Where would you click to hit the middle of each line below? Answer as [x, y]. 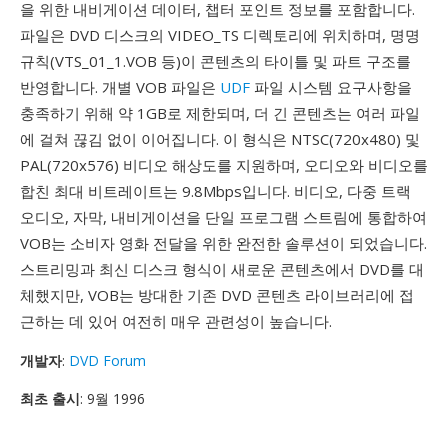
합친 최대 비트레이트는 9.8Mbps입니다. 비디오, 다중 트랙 [215, 191]
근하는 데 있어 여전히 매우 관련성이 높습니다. [176, 321]
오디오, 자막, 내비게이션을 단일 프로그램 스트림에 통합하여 [223, 217]
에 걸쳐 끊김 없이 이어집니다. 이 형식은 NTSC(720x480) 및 [220, 139]
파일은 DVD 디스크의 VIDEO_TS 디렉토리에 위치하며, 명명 [220, 35]
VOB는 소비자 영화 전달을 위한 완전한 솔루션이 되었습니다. [223, 243]
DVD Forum [107, 360]
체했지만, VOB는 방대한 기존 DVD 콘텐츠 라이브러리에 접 [217, 295]
